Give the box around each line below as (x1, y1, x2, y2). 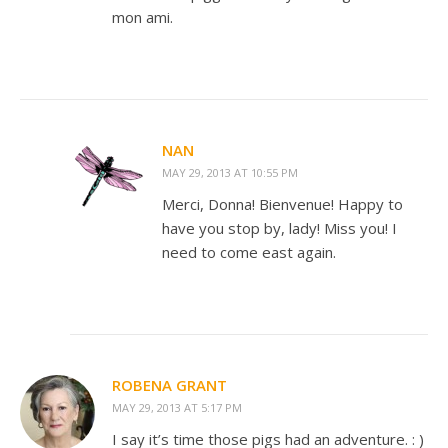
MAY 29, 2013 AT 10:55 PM (162, 165, 298, 180)
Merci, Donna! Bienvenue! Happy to (162, 194, 403, 214)
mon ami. (112, 7, 173, 27)
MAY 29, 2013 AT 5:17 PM (112, 400, 242, 415)
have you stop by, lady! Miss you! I (162, 218, 397, 238)
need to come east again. (162, 242, 336, 262)
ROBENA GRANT (112, 375, 227, 395)
